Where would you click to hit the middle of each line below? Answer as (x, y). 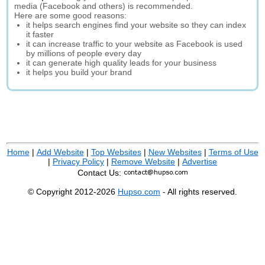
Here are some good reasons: (71, 15)
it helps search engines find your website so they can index (136, 25)
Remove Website (143, 161)
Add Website (60, 152)
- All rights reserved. (199, 192)
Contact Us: (101, 173)
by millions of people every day (84, 53)
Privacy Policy (78, 161)
